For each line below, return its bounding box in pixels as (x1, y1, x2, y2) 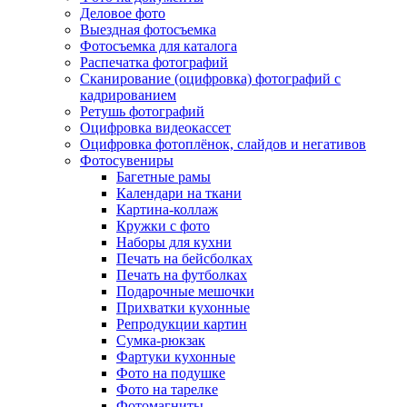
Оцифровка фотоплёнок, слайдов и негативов (80, 136, 366, 153)
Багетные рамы (116, 169, 211, 185)
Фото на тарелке (116, 382, 218, 398)
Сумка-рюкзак (116, 333, 205, 349)
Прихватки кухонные (116, 300, 250, 316)
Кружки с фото (116, 218, 210, 234)
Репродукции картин (116, 316, 247, 333)
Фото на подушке (116, 365, 225, 382)
